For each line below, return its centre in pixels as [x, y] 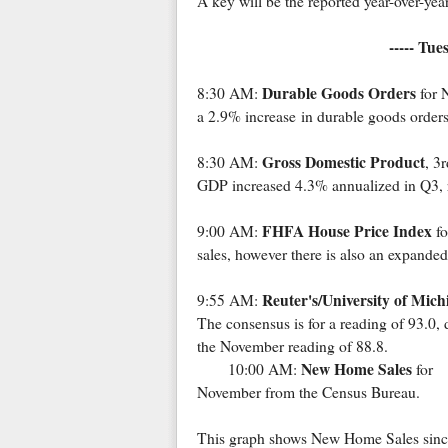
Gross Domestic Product [343, 162]
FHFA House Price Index [346, 231]
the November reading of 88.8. [292, 346]
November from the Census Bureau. [308, 392]
